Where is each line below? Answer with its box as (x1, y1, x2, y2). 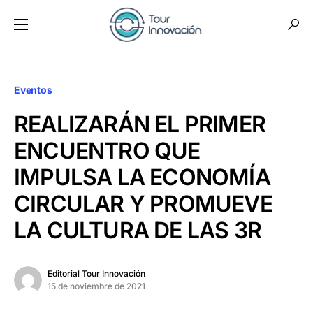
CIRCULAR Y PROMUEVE (14, 190, 272, 217)
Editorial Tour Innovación (48, 268, 145, 279)
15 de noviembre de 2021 (48, 281, 145, 291)
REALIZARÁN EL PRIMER (14, 110, 266, 138)
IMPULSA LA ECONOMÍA (14, 163, 270, 191)
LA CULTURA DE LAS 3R (14, 217, 262, 244)
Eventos (14, 84, 52, 96)
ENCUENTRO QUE (14, 137, 201, 164)
